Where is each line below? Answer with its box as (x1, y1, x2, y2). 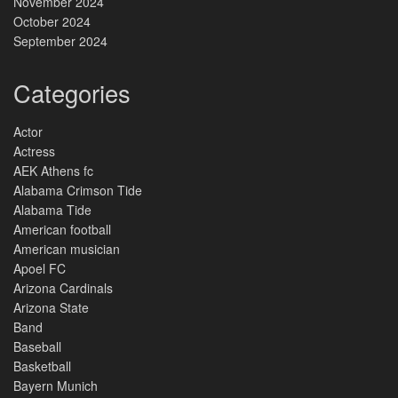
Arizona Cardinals (13, 279, 116, 297)
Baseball (13, 338, 61, 355)
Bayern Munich (13, 377, 98, 394)
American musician (13, 240, 120, 258)
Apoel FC (13, 259, 66, 277)
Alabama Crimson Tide (13, 181, 142, 199)
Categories (13, 76, 131, 111)
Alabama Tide (13, 201, 92, 219)
